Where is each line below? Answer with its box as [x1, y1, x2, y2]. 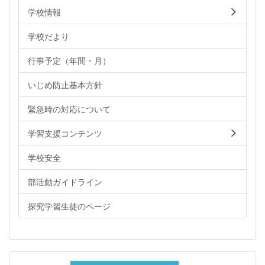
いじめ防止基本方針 [28, 78, 102, 91]
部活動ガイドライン [28, 175, 102, 188]
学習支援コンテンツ [28, 127, 102, 139]
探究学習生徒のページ [28, 199, 111, 212]
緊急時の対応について [28, 102, 111, 115]
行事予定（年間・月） [28, 54, 111, 66]
